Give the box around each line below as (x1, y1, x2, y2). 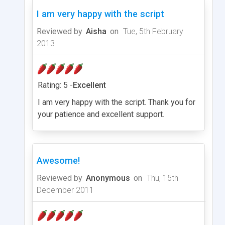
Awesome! (37, 155, 80, 166)
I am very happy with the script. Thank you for (38, 97, 195, 107)
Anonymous (86, 173, 130, 183)
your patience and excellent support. (38, 109, 164, 119)
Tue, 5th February (121, 26, 183, 36)
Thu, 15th (145, 173, 178, 183)
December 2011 (37, 185, 94, 195)
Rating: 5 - (38, 80, 73, 90)
